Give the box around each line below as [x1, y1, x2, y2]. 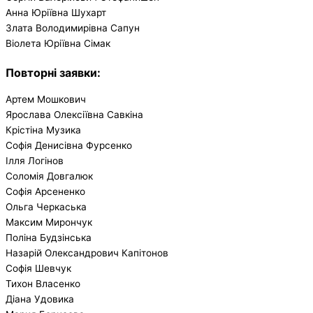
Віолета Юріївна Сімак [6, 37, 110, 49]
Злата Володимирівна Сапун [6, 22, 140, 34]
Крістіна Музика [6, 124, 81, 136]
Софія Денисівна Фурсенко [6, 139, 132, 151]
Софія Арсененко [6, 185, 85, 197]
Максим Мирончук [6, 216, 92, 228]
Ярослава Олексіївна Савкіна [6, 108, 143, 120]
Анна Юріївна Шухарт [6, 6, 106, 18]
